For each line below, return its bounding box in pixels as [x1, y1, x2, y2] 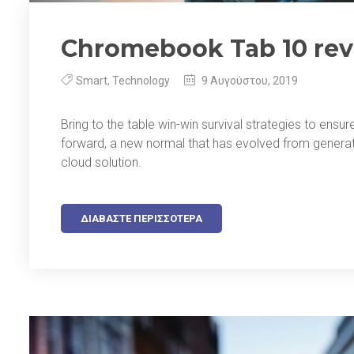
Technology [112, 73, 170, 87]
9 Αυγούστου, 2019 [199, 73, 298, 87]
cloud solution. [61, 154, 141, 170]
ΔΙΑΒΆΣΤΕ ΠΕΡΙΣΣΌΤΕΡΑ [81, 212, 202, 224]
